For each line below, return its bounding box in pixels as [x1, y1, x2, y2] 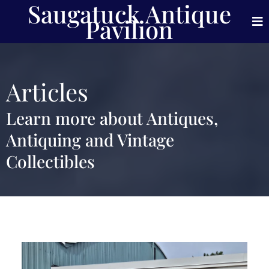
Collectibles [6, 150, 95, 172]
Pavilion [85, 13, 173, 45]
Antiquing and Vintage [6, 128, 174, 151]
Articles [6, 76, 88, 107]
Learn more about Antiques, [6, 107, 218, 129]
